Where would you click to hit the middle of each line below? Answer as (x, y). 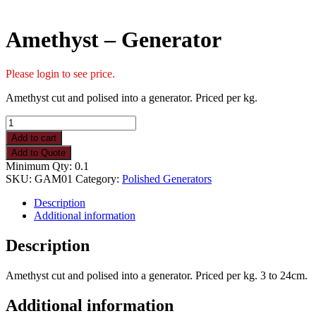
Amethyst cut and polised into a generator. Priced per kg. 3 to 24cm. (157, 276)
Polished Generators (167, 179)
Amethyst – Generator (114, 39)
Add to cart (34, 138)
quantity (23, 159)
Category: (99, 179)
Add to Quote (38, 153)
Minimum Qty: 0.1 (47, 166)
